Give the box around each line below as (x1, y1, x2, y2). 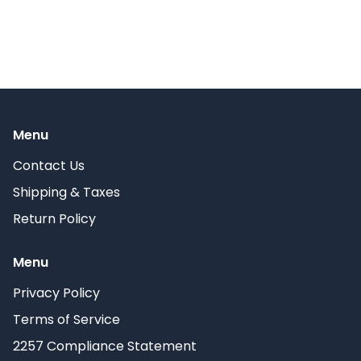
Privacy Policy (13, 284, 100, 302)
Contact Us (13, 156, 85, 175)
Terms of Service (13, 310, 120, 329)
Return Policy (13, 210, 96, 228)
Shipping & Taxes (13, 183, 120, 201)
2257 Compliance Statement (13, 337, 197, 355)
